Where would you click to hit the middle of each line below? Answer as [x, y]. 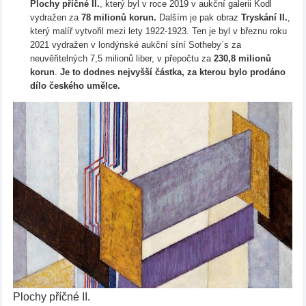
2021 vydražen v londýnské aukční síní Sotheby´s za [135, 45]
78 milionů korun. [119, 18]
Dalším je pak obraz [198, 18]
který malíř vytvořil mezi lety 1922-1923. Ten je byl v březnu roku [158, 31]
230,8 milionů [242, 59]
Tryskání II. [264, 18]
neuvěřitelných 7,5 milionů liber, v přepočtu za [122, 59]
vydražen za [55, 18]
